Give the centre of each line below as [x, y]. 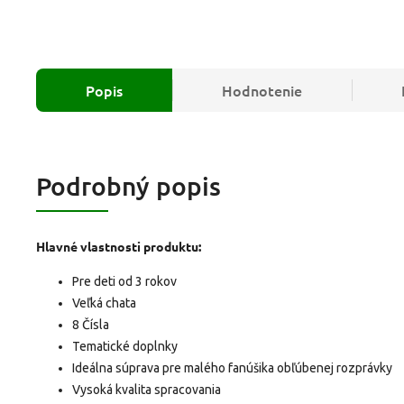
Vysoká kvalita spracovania [147, 389]
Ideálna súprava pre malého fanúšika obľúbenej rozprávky [232, 367]
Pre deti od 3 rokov [124, 281]
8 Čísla [91, 324]
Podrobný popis [129, 185]
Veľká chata [104, 303]
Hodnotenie [262, 90]
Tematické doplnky [125, 346]
